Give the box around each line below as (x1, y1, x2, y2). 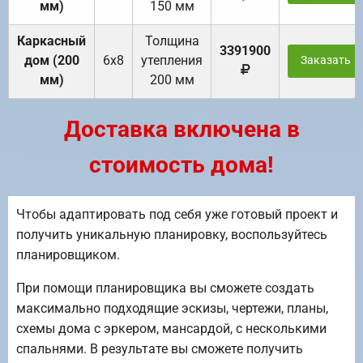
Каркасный (17, 33, 86, 49)
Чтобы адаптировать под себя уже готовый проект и (16, 207, 338, 223)
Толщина (144, 33, 199, 49)
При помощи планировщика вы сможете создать (16, 280, 314, 297)
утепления (141, 53, 203, 69)
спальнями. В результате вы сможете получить (16, 341, 303, 357)
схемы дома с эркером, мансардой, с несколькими (16, 321, 327, 337)
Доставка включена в (63, 116, 300, 143)
